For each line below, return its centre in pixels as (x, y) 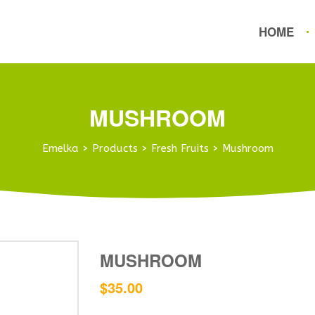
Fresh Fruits (180, 148)
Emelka (60, 148)
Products (115, 148)
